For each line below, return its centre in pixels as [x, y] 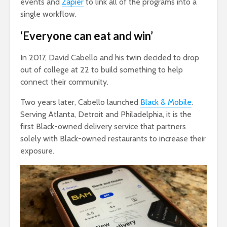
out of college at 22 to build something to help [102, 69]
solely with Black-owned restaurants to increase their [113, 138]
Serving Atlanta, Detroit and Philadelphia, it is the [106, 114]
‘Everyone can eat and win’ [87, 35]
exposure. [37, 150]
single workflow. [48, 14]
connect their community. [64, 82]
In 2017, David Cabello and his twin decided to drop [110, 57]
